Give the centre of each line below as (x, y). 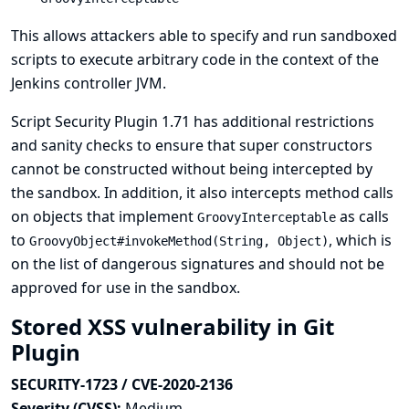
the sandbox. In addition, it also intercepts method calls (202, 193)
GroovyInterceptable (267, 217)
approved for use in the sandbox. (126, 288)
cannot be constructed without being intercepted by (192, 169)
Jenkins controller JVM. (89, 83)
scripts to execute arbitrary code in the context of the (195, 59)
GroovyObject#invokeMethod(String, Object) (179, 241)
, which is (360, 240)
